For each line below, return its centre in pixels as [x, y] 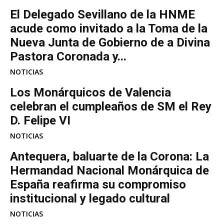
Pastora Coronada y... [68, 56]
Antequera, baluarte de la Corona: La [109, 156]
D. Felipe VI [40, 120]
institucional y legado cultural [90, 198]
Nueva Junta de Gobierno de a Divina [110, 42]
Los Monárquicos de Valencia [90, 92]
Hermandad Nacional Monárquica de [109, 170]
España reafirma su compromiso [98, 184]
